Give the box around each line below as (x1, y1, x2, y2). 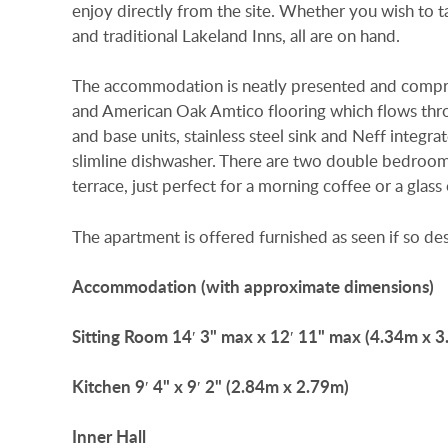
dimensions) (344, 274, 434, 298)
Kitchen (72, 375, 131, 399)
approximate (244, 274, 340, 298)
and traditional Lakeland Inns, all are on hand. (72, 24, 400, 48)
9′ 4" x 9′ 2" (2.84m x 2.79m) (135, 375, 349, 399)
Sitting (72, 325, 120, 349)
